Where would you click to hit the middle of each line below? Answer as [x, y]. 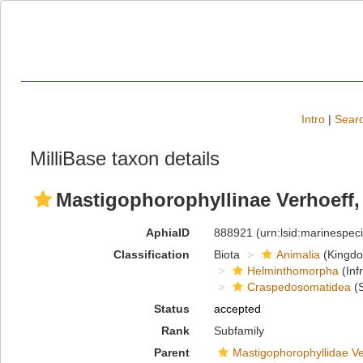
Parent [171, 352]
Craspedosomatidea [299, 287]
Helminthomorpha [293, 271]
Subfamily [239, 331]
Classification [151, 254]
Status [171, 309]
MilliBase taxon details [125, 158]
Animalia [298, 254]
